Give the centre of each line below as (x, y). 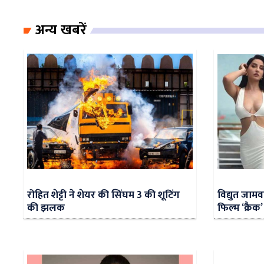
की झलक (46, 208)
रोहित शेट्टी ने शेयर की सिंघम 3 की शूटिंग (103, 195)
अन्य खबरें (61, 30)
